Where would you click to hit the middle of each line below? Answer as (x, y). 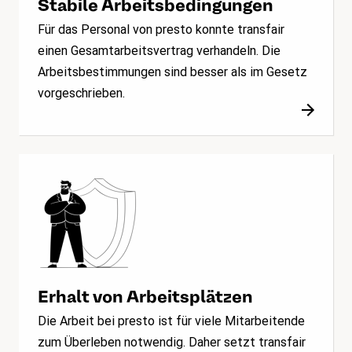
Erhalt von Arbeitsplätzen (145, 296)
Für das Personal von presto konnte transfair (161, 29)
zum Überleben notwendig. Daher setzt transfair (172, 342)
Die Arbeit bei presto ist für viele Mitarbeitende (171, 321)
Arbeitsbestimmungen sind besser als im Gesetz (172, 71)
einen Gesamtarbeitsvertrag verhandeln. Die (159, 50)
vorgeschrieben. (81, 93)
